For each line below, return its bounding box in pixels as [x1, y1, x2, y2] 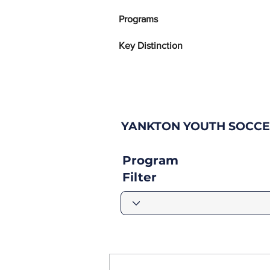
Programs [119, 14, 158, 24]
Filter [122, 170, 157, 184]
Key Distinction [119, 40, 183, 51]
